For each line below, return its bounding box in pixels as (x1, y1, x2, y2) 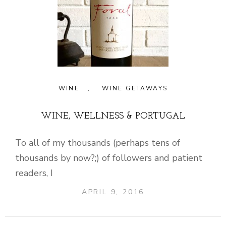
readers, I (15, 166, 53, 179)
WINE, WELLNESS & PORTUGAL (41, 111, 185, 121)
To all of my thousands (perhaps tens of (15, 136, 180, 149)
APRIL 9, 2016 (81, 187, 145, 197)
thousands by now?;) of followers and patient (15, 151, 202, 164)
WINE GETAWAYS (102, 84, 168, 92)
